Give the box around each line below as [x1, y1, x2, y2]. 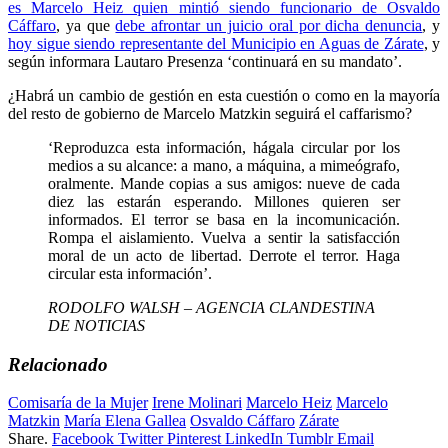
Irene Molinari [152, 394, 242, 412]
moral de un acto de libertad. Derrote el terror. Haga [48, 246, 400, 264]
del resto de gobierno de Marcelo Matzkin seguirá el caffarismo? [8, 104, 412, 122]
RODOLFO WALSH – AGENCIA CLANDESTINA [48, 298, 375, 316]
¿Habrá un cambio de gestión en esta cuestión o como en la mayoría [8, 86, 440, 104]
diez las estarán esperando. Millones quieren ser [48, 192, 400, 210]
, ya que [56, 16, 116, 34]
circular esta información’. [48, 264, 212, 282]
